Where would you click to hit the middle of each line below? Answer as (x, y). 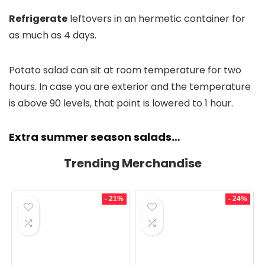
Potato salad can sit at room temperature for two (125, 70)
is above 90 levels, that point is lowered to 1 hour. (121, 103)
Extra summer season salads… (95, 137)
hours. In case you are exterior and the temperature (130, 86)
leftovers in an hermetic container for (156, 18)
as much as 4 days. (53, 35)
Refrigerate (38, 18)
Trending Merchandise (132, 163)
